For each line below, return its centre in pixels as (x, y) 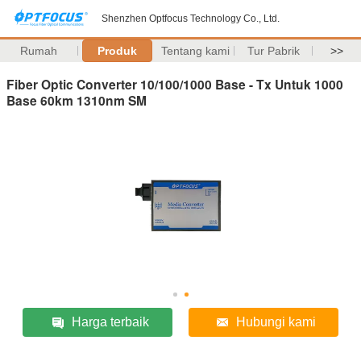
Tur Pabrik (273, 51)
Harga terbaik (111, 322)
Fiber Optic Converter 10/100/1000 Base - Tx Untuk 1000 (175, 84)
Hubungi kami (276, 322)
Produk (117, 51)
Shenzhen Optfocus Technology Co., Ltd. (191, 19)
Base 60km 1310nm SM (77, 100)
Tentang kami (195, 51)
